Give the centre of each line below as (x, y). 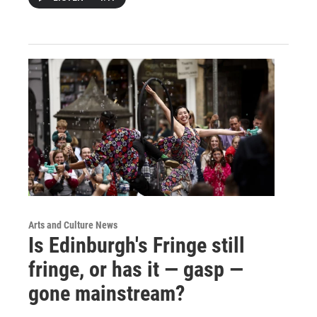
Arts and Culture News (73, 225)
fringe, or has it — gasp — (136, 269)
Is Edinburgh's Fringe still (137, 245)
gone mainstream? (106, 293)
